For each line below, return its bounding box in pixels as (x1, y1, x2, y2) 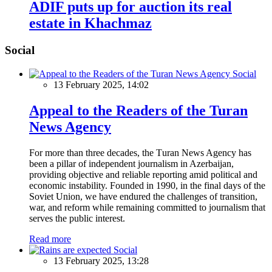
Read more (29, 233, 71, 244)
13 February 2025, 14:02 (53, 80, 149, 90)
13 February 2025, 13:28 (53, 255, 149, 266)
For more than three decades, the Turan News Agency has (29, 147, 251, 158)
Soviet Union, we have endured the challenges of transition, (29, 191, 257, 202)
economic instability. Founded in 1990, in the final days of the (29, 180, 265, 191)
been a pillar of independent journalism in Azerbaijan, (29, 158, 234, 169)
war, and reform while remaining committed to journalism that (29, 202, 265, 212)
